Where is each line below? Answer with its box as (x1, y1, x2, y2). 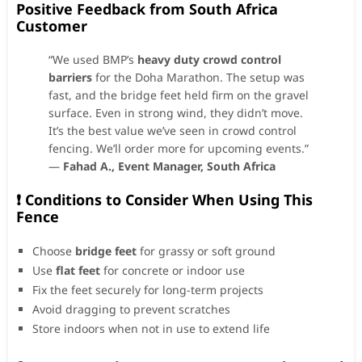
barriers (48, 69, 92, 85)
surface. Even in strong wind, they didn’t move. (48, 104, 303, 120)
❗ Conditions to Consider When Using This (16, 189, 313, 209)
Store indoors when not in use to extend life (32, 320, 270, 336)
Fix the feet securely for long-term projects (32, 281, 263, 297)
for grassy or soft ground (137, 242, 276, 259)
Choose (32, 242, 75, 259)
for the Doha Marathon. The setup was (92, 69, 305, 85)
